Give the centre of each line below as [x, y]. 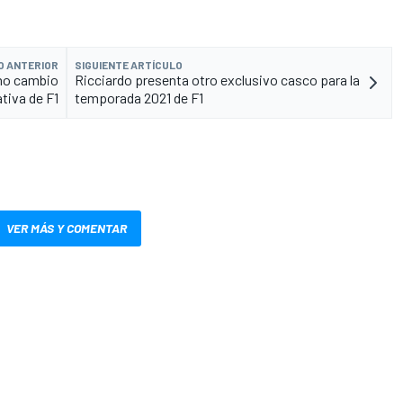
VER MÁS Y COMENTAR [67, 228]
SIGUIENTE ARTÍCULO [129, 65]
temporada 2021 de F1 [139, 98]
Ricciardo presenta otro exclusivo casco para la [217, 80]
